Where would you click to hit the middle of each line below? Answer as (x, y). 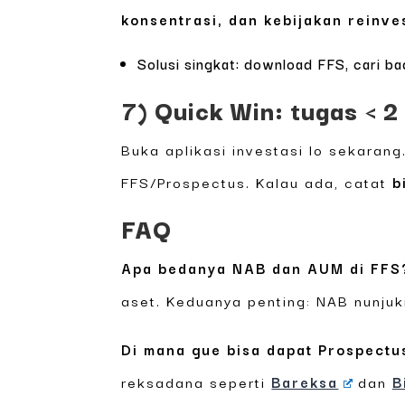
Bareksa (305, 382)
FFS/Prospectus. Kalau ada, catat (257, 182)
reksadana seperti (197, 382)
